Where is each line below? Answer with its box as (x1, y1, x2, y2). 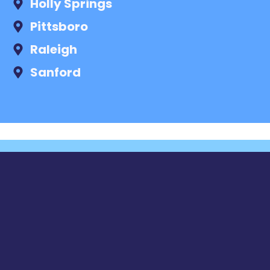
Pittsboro (30, 17, 88, 35)
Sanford (30, 63, 81, 81)
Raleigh (30, 40, 77, 58)
